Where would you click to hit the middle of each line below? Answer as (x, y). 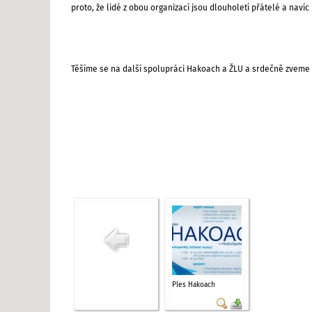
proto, (84, 8)
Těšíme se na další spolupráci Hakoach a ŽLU (158, 69)
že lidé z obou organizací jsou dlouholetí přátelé (189, 8)
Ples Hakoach (194, 284)
